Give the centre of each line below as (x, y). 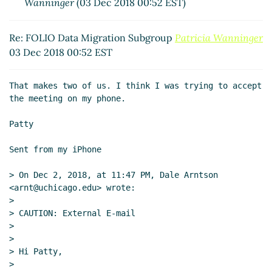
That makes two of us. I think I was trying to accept (135, 85)
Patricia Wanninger (219, 37)
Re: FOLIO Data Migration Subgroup (92, 37)
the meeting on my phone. (67, 98)
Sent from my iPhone (55, 149)
